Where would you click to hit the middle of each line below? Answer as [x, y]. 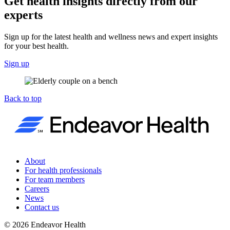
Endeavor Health [57, 224]
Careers [37, 188]
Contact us [42, 207]
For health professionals [63, 170]
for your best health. [36, 46]
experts [23, 15]
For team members [55, 179]
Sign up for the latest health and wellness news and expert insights [111, 36]
